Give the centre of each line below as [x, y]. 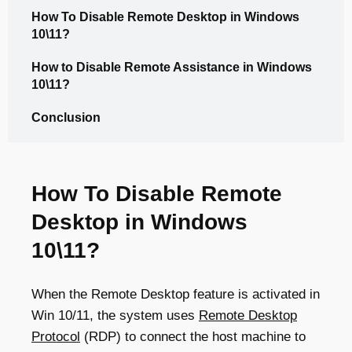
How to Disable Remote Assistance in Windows [172, 67]
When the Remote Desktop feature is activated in [176, 294]
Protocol [56, 337]
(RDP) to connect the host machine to [193, 337]
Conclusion [66, 117]
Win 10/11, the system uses [115, 315]
